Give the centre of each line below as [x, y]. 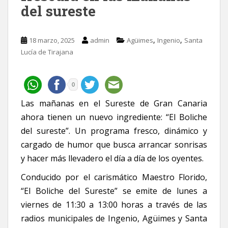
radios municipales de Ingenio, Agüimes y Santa [114, 218]
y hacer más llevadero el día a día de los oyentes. [112, 158]
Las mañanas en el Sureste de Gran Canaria [114, 103]
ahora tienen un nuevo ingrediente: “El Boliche [114, 117]
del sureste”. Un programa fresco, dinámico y [114, 131]
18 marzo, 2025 [52, 40]
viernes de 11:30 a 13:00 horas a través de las [114, 204]
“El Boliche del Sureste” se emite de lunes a [114, 191]
